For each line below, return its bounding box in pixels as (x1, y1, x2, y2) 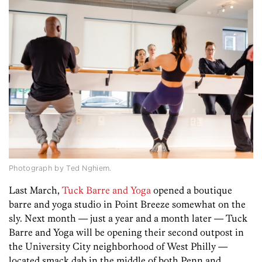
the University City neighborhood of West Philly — (9, 240, 227, 252)
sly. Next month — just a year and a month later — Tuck (9, 212, 247, 224)
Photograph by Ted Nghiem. (9, 163, 112, 173)
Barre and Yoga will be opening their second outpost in (9, 226, 244, 238)
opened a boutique (151, 184, 232, 196)
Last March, (9, 184, 62, 196)
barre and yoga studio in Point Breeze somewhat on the (9, 198, 246, 210)
